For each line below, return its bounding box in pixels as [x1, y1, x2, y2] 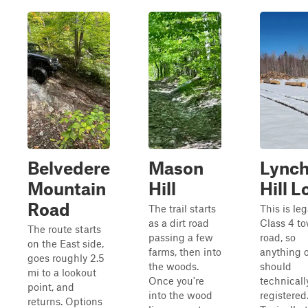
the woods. [148, 260, 199, 272]
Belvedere [27, 157, 110, 178]
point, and [27, 280, 74, 293]
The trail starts [148, 202, 216, 214]
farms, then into [148, 245, 221, 258]
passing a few [148, 231, 213, 243]
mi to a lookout [27, 266, 96, 278]
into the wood [148, 289, 212, 301]
